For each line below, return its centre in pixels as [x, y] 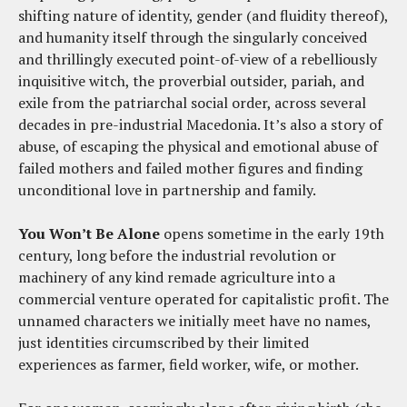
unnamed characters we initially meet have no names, [194, 321]
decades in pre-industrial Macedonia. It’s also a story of [200, 125]
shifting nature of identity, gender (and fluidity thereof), [203, 16]
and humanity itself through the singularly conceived [193, 38]
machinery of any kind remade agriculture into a [177, 278]
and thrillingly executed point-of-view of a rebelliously [198, 60]
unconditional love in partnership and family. [167, 190]
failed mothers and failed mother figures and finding [190, 169]
